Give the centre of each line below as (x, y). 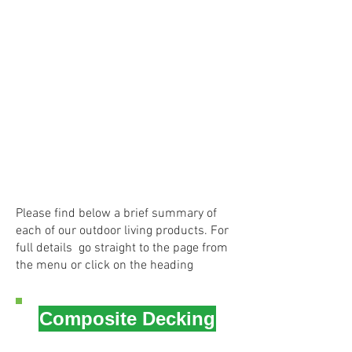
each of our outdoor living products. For (122, 231)
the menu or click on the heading (104, 266)
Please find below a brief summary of (116, 214)
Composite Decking (127, 319)
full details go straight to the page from (122, 248)
